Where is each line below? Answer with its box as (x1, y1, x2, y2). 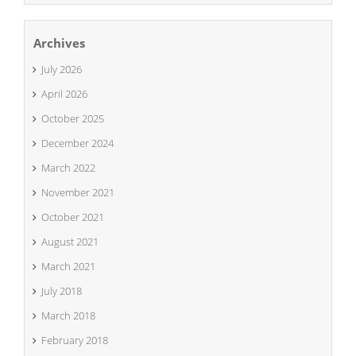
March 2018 (41, 308, 95, 323)
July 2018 (41, 284, 82, 298)
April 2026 (41, 87, 87, 101)
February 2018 (41, 333, 108, 347)
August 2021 (41, 234, 99, 249)
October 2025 (41, 111, 104, 126)
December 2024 (41, 136, 114, 150)
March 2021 (41, 259, 95, 273)
